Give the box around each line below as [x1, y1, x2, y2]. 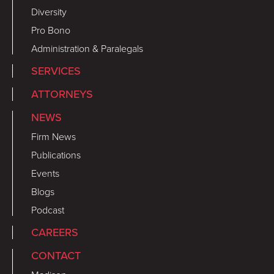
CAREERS [31, 224, 78, 240]
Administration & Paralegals [31, 42, 143, 55]
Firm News [31, 130, 76, 143]
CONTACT [31, 248, 81, 263]
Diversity [31, 5, 67, 18]
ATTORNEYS [31, 86, 93, 102]
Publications [31, 148, 81, 161]
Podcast [31, 203, 64, 217]
